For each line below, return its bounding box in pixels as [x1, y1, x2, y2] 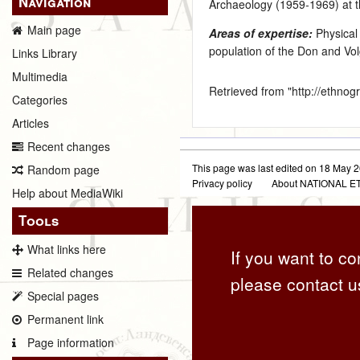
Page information [27, 333, 114, 350]
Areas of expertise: [209, 24, 313, 41]
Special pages [27, 287, 99, 304]
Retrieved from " [209, 82, 292, 99]
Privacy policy [192, 175, 253, 190]
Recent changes [27, 138, 110, 155]
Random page [27, 162, 100, 178]
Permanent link [27, 310, 104, 327]
